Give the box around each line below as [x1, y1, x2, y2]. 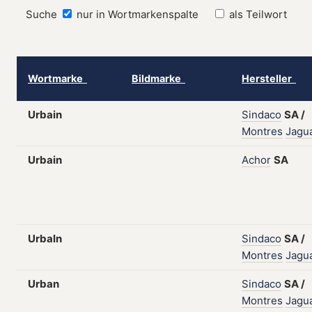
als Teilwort [228, 8, 287, 21]
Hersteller [242, 72, 296, 84]
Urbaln [28, 232, 62, 245]
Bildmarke [132, 72, 185, 84]
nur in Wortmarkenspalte [76, 8, 198, 21]
